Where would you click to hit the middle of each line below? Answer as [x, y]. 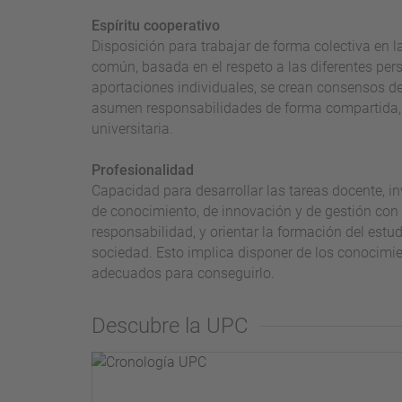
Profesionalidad [143, 170]
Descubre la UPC [170, 326]
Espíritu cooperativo [156, 25]
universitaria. [132, 128]
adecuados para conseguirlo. [183, 273]
